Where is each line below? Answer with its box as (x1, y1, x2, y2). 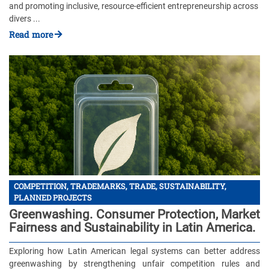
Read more (9, 28, 53, 40)
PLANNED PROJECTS (14, 193, 92, 203)
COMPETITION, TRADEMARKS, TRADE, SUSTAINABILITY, (14, 181, 226, 192)
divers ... (9, 14, 40, 25)
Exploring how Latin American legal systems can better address (9, 246, 260, 256)
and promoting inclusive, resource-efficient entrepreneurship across (9, 1, 258, 12)
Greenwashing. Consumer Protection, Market (9, 207, 260, 222)
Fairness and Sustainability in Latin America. (9, 220, 256, 235)
